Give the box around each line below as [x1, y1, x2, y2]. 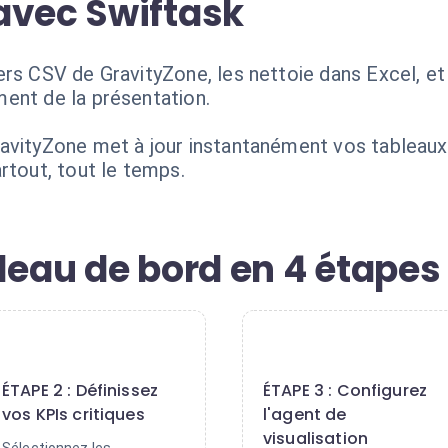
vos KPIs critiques [2, 403, 145, 426]
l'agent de [263, 403, 347, 426]
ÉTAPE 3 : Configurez [263, 379, 428, 402]
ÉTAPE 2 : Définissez [2, 379, 159, 402]
